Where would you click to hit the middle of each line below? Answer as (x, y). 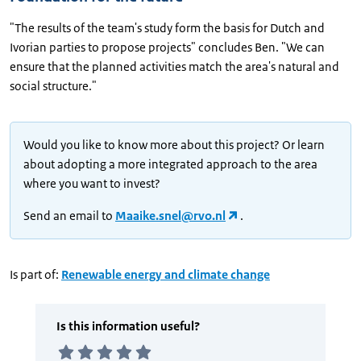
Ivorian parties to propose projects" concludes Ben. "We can (167, 48)
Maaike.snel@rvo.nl (170, 216)
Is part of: (34, 275)
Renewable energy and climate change (166, 275)
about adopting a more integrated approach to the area (170, 164)
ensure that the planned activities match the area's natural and (174, 67)
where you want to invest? (93, 184)
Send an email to (69, 216)
